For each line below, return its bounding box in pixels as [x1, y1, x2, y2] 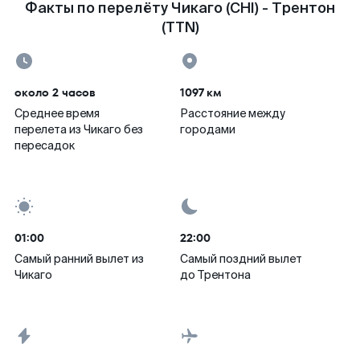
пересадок [14, 138, 75, 153]
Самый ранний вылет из [14, 252, 144, 266]
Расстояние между [180, 106, 285, 121]
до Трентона [180, 268, 251, 282]
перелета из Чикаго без [14, 122, 143, 137]
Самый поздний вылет [180, 252, 302, 266]
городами [180, 122, 235, 137]
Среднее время [14, 106, 100, 121]
